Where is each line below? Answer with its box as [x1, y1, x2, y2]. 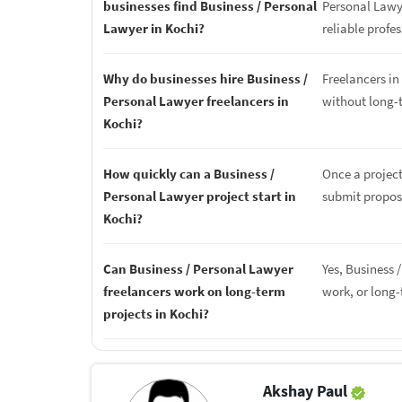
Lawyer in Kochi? [103, 20, 205, 37]
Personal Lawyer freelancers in [103, 92, 289, 109]
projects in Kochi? [103, 305, 209, 322]
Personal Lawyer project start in [103, 188, 296, 205]
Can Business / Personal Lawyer [103, 260, 293, 277]
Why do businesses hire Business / [103, 70, 308, 87]
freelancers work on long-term [103, 283, 285, 300]
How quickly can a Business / [103, 165, 275, 182]
